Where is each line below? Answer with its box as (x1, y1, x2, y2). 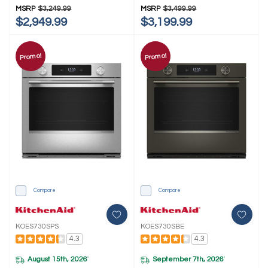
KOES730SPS (16, 222, 59, 230)
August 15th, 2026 (28, 255, 88, 264)
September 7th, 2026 (153, 255, 224, 264)
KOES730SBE (141, 222, 185, 230)
